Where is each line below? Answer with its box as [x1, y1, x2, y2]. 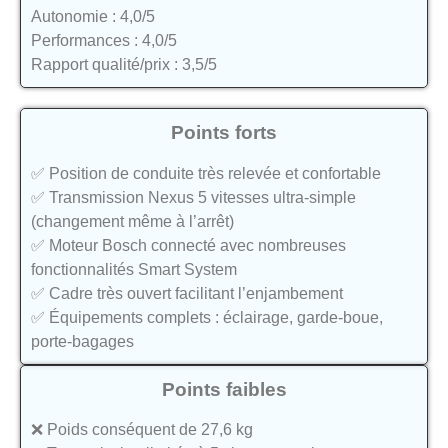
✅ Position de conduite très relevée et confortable [31, 164, 381, 182]
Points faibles [161, 378, 287, 400]
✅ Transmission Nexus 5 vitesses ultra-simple [31, 188, 356, 206]
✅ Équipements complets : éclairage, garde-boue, [31, 308, 383, 326]
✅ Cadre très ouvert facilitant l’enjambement [31, 284, 343, 302]
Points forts [171, 122, 277, 144]
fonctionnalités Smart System [31, 260, 237, 278]
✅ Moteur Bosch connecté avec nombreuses [31, 236, 346, 254]
